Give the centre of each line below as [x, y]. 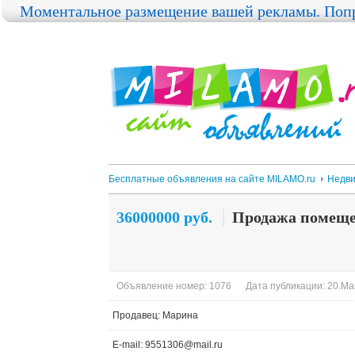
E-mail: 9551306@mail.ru [168, 345]
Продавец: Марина [155, 315]
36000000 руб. [164, 217]
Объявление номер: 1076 [174, 286]
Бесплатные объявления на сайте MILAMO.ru [212, 179]
